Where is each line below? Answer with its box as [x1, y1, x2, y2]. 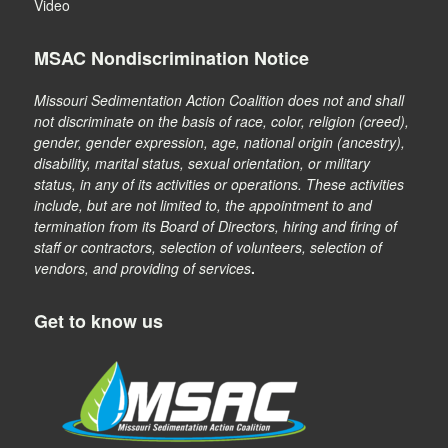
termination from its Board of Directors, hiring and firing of [34, 216, 398, 237]
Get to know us [34, 307, 164, 334]
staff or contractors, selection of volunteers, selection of [34, 237, 383, 258]
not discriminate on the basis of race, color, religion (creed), [34, 111, 410, 132]
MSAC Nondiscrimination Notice [34, 45, 310, 72]
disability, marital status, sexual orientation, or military [34, 153, 371, 174]
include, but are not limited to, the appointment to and [34, 195, 373, 216]
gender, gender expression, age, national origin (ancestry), [34, 132, 406, 153]
